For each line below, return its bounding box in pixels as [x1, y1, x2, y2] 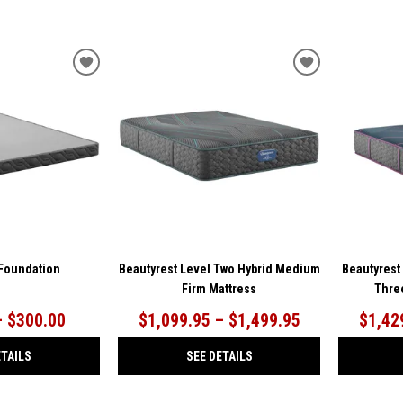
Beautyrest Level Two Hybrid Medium [118, 261, 320, 276]
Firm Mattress [182, 281, 257, 296]
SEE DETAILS [185, 348, 253, 363]
